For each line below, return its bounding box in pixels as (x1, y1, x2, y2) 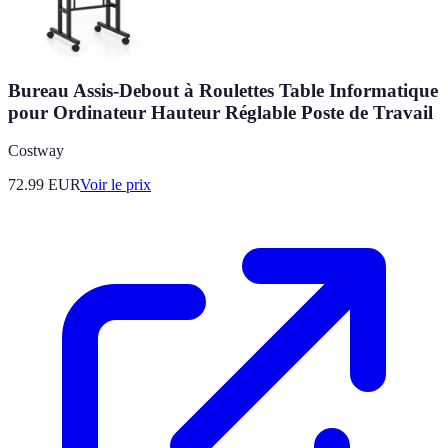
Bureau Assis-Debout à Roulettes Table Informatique (8, 79, 438, 101)
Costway (8, 142, 64, 160)
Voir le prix (80, 176, 151, 194)
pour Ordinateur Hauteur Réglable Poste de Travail (8, 101, 433, 123)
